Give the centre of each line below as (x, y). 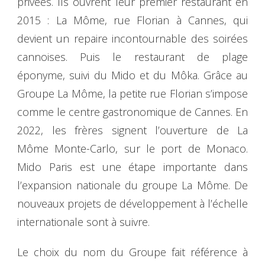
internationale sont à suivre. (83, 222)
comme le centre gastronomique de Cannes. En (132, 112)
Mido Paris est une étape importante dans (132, 167)
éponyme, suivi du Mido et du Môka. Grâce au (132, 75)
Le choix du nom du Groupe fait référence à (132, 252)
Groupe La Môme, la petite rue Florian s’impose (132, 93)
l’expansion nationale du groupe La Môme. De (132, 185)
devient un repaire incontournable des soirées (132, 38)
